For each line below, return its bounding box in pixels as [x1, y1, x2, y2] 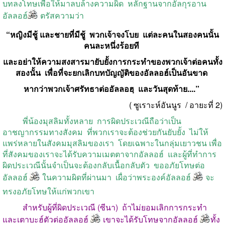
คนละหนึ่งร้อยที [84, 39, 141, 51]
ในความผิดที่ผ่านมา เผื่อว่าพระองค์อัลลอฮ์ [40, 171, 193, 183]
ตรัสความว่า [38, 10, 84, 22]
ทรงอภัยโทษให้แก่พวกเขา [3, 185, 96, 197]
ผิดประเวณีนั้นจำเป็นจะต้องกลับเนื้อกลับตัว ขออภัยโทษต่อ [3, 159, 205, 171]
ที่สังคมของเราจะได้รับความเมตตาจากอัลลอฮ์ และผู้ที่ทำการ [3, 148, 216, 160]
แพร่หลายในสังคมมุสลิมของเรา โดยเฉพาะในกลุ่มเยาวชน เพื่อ [3, 137, 222, 149]
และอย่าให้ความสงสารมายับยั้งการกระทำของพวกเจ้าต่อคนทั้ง [3, 55, 222, 67]
